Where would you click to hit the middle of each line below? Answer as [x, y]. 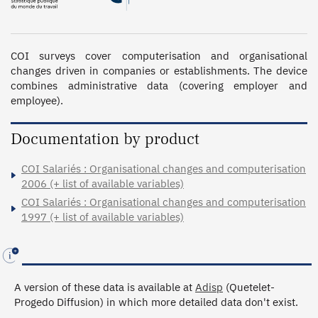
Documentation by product [105, 139]
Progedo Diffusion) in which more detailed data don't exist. [156, 302]
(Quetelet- [249, 287]
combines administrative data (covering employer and [159, 85]
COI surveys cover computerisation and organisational [159, 55]
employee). [37, 100]
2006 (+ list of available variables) [103, 183]
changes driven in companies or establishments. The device [159, 70]
